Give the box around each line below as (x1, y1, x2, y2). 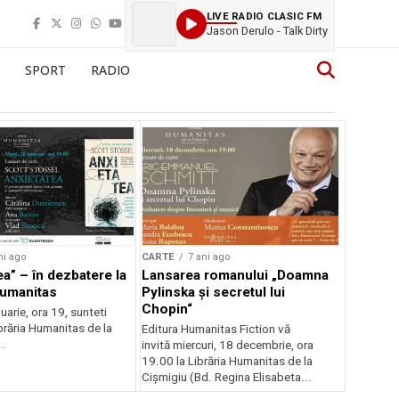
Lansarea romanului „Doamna (142, 266, 330, 283)
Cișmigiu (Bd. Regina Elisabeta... (142, 370, 313, 384)
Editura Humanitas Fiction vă (142, 322, 291, 336)
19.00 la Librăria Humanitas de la (142, 354, 313, 368)
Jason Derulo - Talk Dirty (207, 23, 328, 37)
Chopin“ (142, 300, 193, 317)
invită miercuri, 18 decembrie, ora (142, 338, 314, 352)
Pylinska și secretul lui (142, 283, 286, 300)
